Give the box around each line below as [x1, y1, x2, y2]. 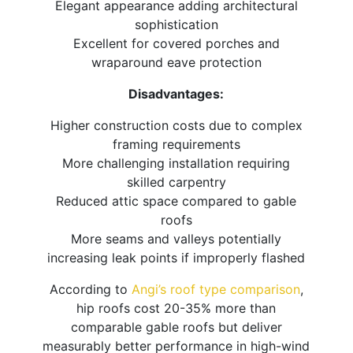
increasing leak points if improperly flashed [47, 249, 306, 266]
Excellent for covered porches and [72, 35, 280, 51]
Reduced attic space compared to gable [56, 192, 297, 209]
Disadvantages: [128, 85, 225, 102]
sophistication [134, 16, 218, 32]
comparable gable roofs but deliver [70, 318, 282, 335]
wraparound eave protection [91, 54, 262, 70]
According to [49, 281, 132, 297]
